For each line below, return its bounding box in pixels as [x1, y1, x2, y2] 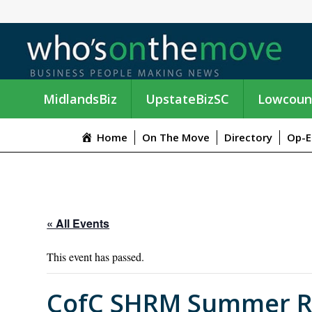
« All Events [47, 215, 110, 232]
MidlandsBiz [43, 90, 117, 107]
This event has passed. [47, 249, 145, 265]
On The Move [141, 130, 210, 145]
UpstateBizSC [146, 90, 229, 107]
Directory [224, 130, 272, 145]
